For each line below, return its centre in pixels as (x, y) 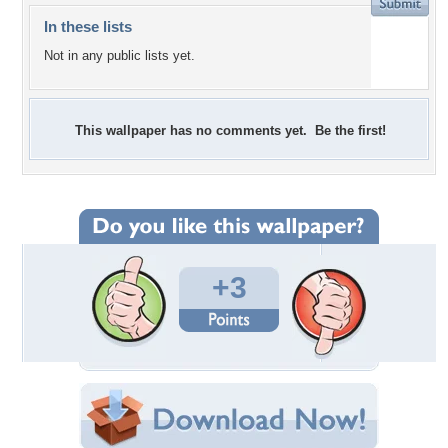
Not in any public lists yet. (119, 56)
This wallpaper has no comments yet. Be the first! (230, 130)
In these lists (88, 26)
